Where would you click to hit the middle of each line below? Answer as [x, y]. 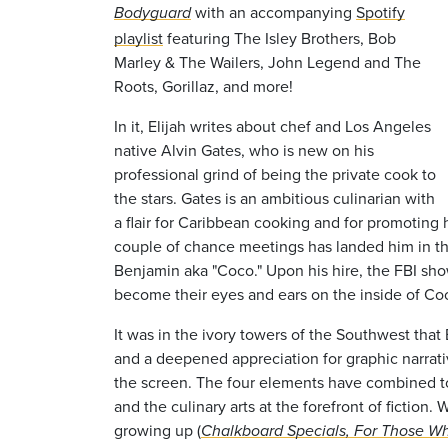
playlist [138, 37]
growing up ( [157, 429]
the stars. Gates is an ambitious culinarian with [274, 197]
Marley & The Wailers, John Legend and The [267, 61]
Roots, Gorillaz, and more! [203, 85]
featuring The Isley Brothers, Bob [279, 37]
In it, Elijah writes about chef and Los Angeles [272, 125]
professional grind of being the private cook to [275, 173]
